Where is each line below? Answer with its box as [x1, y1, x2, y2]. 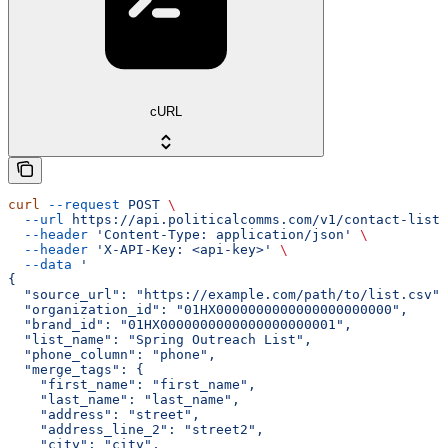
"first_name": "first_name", [8, 376, 256, 392]
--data [8, 256, 72, 272]
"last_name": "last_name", [8, 391, 240, 407]
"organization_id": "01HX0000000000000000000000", [8, 301, 408, 317]
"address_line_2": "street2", [8, 421, 264, 437]
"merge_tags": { [8, 361, 144, 377]
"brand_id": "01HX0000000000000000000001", [8, 316, 352, 332]
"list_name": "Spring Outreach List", [8, 331, 312, 347]
